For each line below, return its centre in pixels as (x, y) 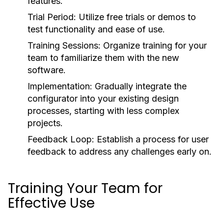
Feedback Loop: (61, 139)
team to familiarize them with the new (103, 58)
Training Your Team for (85, 188)
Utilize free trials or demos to (136, 17)
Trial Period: (52, 17)
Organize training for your (154, 45)
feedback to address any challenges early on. (120, 151)
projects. (45, 123)
